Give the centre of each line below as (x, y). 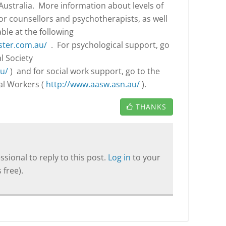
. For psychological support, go (108, 45)
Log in (120, 157)
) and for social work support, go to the (84, 71)
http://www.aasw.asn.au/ (93, 84)
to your (147, 157)
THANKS (151, 107)
